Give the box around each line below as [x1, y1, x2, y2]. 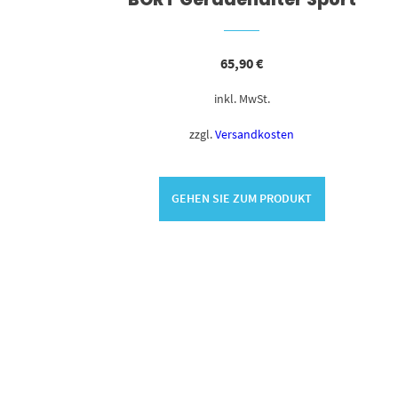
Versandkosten [215, 125, 295, 142]
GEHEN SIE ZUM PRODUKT [171, 190, 313, 207]
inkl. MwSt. [213, 90, 270, 107]
